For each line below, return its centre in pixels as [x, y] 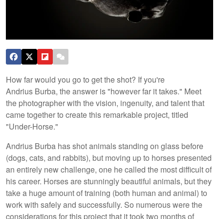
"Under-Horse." [32, 126]
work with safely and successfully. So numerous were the [104, 204]
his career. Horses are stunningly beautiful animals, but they [109, 181]
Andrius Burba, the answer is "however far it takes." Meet [104, 91]
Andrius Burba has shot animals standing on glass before [105, 146]
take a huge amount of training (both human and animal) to [107, 193]
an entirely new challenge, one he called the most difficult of [109, 169]
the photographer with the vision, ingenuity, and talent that [105, 103]
